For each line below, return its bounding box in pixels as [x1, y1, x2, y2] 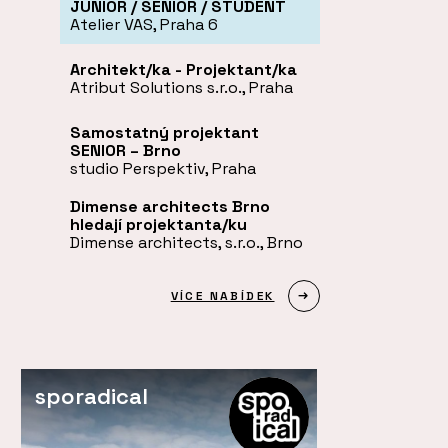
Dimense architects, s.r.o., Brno [70, 231, 303, 253]
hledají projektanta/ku [70, 213, 247, 235]
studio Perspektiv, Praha [70, 157, 256, 179]
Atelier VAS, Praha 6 [70, 13, 218, 35]
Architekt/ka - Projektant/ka [70, 58, 297, 80]
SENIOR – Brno [70, 139, 181, 161]
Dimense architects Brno [70, 195, 270, 217]
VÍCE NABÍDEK [170, 287, 275, 304]
